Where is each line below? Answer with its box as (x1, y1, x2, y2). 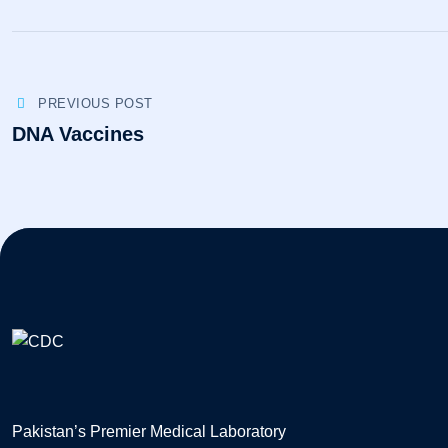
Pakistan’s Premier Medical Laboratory (12, 423, 286, 441)
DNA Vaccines (12, 123, 144, 146)
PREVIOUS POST (38, 96, 153, 112)
